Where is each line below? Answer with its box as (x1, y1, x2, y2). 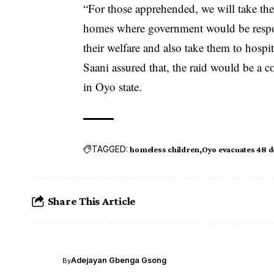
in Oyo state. (83, 78, 143, 94)
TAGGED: (92, 144, 128, 155)
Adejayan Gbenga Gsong (71, 256, 166, 265)
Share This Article (47, 194, 136, 208)
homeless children (130, 144, 200, 154)
